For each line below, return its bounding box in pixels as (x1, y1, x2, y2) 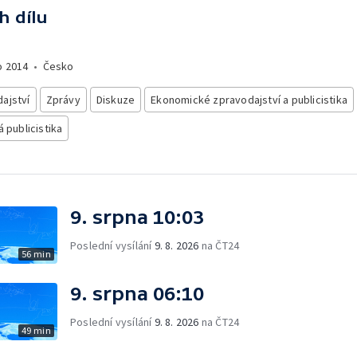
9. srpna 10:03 (70, 206, 204, 228)
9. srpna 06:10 (70, 282, 204, 304)
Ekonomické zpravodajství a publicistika (151, 92, 348, 107)
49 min (21, 324, 51, 336)
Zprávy (45, 92, 80, 107)
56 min (21, 247, 51, 260)
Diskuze (96, 92, 135, 107)
